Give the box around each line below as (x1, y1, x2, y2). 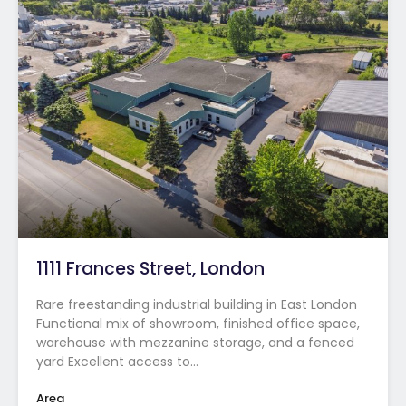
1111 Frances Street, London (36, 256, 265, 281)
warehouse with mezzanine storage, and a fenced (36, 333, 354, 352)
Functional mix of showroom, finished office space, (36, 314, 360, 333)
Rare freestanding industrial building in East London (36, 295, 357, 314)
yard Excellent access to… (36, 352, 198, 371)
